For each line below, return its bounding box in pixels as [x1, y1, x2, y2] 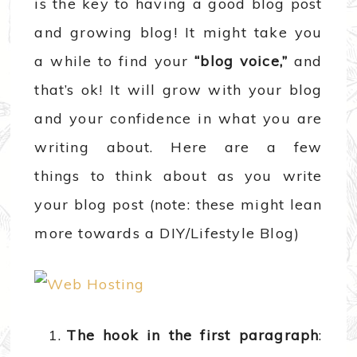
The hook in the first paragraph [66, 326, 320, 345]
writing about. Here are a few [34, 138, 323, 157]
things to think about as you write [34, 167, 323, 186]
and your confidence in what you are [34, 109, 323, 128]
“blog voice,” [194, 52, 288, 71]
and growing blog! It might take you [34, 23, 323, 42]
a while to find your [34, 52, 195, 71]
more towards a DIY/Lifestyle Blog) [34, 224, 300, 243]
